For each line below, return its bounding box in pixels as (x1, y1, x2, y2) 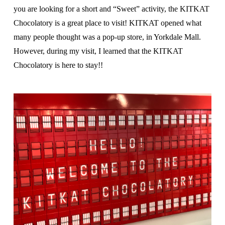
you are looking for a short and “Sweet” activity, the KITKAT (13, 4, 209, 13)
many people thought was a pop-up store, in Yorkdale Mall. (13, 32, 201, 41)
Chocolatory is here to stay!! (13, 60, 103, 69)
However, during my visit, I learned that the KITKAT (13, 46, 183, 55)
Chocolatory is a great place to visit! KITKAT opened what (13, 18, 201, 27)
